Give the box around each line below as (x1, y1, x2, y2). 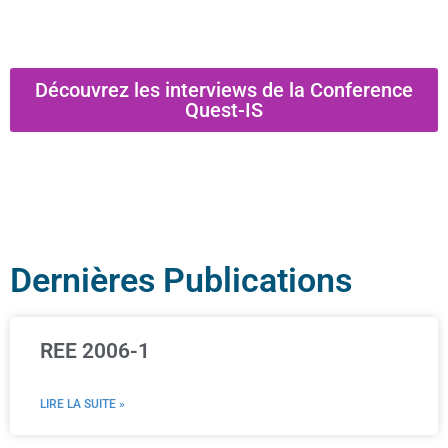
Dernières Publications (10, 260, 352, 300)
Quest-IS (185, 97, 263, 122)
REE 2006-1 (40, 338, 150, 363)
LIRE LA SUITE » (40, 396, 125, 411)
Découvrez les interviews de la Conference (35, 77, 413, 102)
